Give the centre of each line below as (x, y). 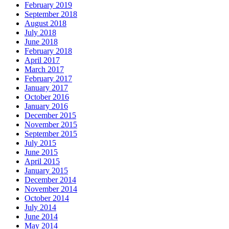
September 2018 (51, 14)
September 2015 (51, 133)
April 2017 (42, 60)
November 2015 (51, 124)
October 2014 (47, 198)
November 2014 (51, 189)
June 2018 (41, 41)
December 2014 (50, 179)
